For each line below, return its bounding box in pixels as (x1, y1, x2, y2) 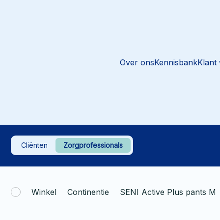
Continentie (67, 187, 109, 197)
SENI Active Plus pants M (120, 187, 216, 197)
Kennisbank (154, 57, 197, 67)
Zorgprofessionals (63, 141, 123, 150)
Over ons (119, 57, 154, 67)
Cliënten (21, 141, 48, 150)
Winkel (31, 187, 56, 197)
